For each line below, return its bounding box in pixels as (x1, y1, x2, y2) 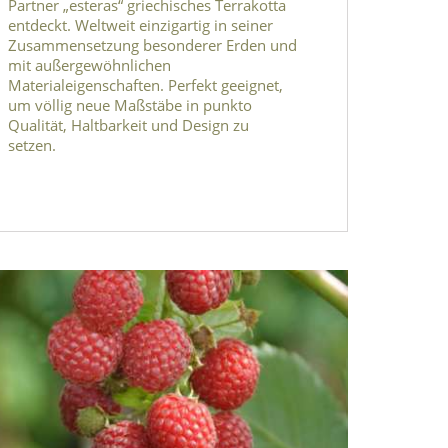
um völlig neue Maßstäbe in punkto (7, 94, 252, 115)
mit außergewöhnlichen (7, 54, 171, 75)
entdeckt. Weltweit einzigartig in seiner (7, 14, 273, 35)
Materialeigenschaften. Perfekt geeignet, (7, 74, 283, 95)
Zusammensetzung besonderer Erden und (7, 34, 297, 55)
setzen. (7, 134, 56, 155)
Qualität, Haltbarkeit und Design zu (7, 114, 249, 135)
